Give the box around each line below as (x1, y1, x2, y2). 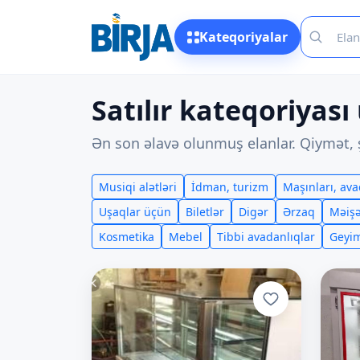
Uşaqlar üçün (99, 204, 171, 219)
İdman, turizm (191, 179, 268, 194)
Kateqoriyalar (198, 28, 288, 46)
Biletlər (186, 204, 224, 219)
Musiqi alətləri (99, 179, 177, 194)
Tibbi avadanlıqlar (217, 229, 315, 244)
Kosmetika (99, 229, 154, 244)
